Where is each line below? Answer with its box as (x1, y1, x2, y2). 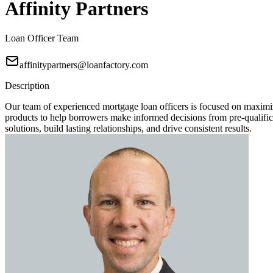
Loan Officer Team (5, 33, 79, 44)
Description (5, 80, 49, 91)
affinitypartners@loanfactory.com (19, 60, 148, 71)
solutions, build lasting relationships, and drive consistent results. (5, 123, 252, 134)
